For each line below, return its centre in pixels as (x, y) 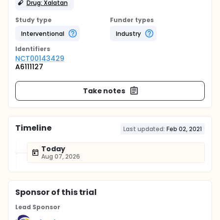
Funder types (132, 20)
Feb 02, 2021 (184, 129)
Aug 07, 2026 (61, 156)
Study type (33, 20)
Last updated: (144, 129)
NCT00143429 (40, 58)
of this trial (73, 192)
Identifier (31, 49)
